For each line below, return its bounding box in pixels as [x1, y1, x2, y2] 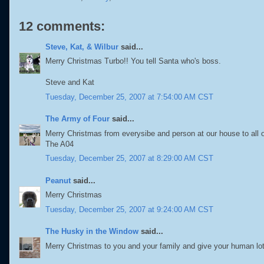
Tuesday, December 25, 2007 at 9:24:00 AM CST [45, 204, 213, 214]
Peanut [45, 176, 71, 185]
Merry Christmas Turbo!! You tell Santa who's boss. [45, 57, 221, 65]
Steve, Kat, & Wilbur [45, 42, 118, 51]
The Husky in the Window [45, 227, 138, 236]
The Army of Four [45, 114, 110, 123]
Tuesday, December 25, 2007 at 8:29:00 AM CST [45, 154, 213, 163]
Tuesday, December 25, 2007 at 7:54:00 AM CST [45, 92, 213, 101]
